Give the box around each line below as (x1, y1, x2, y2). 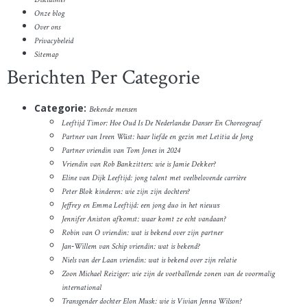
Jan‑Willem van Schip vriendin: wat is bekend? (62, 241, 199, 252)
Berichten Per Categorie (7, 64, 200, 92)
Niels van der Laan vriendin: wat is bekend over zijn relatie (62, 255, 236, 266)
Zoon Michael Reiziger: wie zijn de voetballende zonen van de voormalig (62, 269, 275, 280)
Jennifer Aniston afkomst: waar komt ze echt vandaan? (62, 214, 225, 225)
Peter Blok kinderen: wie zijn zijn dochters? (62, 186, 189, 197)
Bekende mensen (89, 104, 137, 115)
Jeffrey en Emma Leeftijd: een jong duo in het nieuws (62, 200, 219, 211)
